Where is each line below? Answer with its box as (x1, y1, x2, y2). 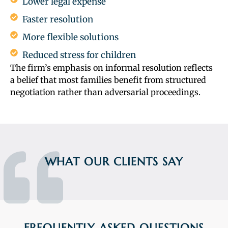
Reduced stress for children (22, 49, 136, 61)
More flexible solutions (22, 32, 119, 43)
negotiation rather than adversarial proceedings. (10, 87, 201, 98)
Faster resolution (22, 14, 93, 25)
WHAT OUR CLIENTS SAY (45, 155, 183, 169)
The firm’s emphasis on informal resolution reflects (10, 63, 213, 73)
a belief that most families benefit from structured (10, 75, 206, 85)
